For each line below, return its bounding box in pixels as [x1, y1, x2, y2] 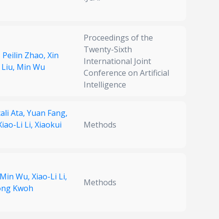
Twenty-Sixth [84, 44, 132, 55]
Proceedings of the [84, 32, 153, 44]
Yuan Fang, [27, 108, 67, 119]
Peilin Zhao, [2, 50, 47, 61]
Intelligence [84, 79, 126, 90]
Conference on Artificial [84, 67, 169, 79]
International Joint [84, 56, 151, 67]
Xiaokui [35, 119, 62, 131]
